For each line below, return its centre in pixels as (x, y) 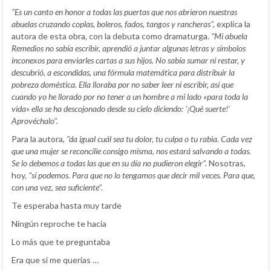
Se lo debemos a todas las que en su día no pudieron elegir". (109, 163)
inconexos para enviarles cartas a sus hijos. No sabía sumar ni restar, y (128, 60)
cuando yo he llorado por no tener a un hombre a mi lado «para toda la (130, 96)
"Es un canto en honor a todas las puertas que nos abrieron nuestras (124, 11)
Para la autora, (39, 139)
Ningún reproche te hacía (59, 223)
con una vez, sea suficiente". (57, 187)
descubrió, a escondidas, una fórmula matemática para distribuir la (123, 72)
